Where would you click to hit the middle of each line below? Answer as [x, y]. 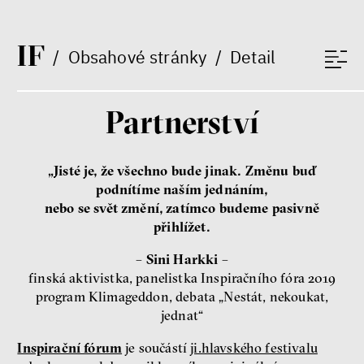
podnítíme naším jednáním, [182, 190]
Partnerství [182, 122]
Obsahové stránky [137, 56]
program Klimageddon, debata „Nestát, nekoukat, [182, 296]
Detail [253, 56]
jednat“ [182, 315]
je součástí [156, 347]
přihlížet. [182, 227]
